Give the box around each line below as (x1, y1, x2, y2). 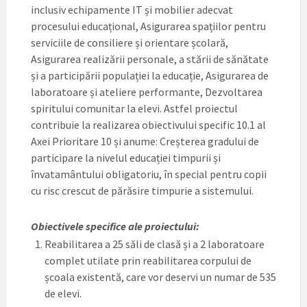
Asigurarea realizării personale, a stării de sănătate (31, 51, 269, 66)
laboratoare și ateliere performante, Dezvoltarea (31, 84, 262, 99)
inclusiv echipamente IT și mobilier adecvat (31, 2, 233, 16)
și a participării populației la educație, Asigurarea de (31, 68, 269, 82)
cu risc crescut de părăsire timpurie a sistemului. (31, 183, 254, 197)
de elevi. (45, 286, 82, 300)
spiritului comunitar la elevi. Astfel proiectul (31, 101, 238, 115)
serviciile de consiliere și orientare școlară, (31, 35, 228, 49)
